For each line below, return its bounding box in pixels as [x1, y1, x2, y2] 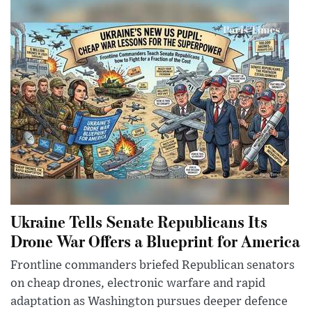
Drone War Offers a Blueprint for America [10, 230, 300, 252]
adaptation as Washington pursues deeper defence [10, 295, 288, 309]
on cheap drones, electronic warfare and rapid [10, 277, 265, 290]
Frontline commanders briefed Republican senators [10, 259, 295, 272]
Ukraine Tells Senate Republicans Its [10, 210, 267, 233]
